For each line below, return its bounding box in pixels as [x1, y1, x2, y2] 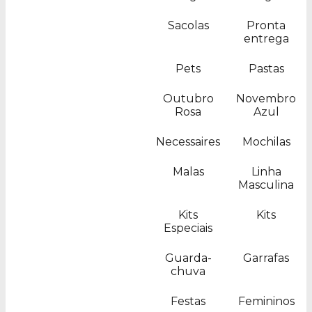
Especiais [164, 221, 212, 235]
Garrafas [243, 251, 289, 265]
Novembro [236, 92, 296, 105]
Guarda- [164, 251, 212, 265]
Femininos [237, 295, 295, 308]
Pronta [247, 19, 286, 32]
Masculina [238, 178, 294, 192]
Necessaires [156, 135, 220, 148]
